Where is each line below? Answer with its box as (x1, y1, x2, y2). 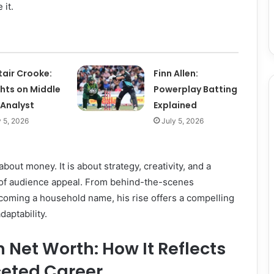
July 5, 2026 (161, 116, 204, 125)
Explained (154, 99, 198, 111)
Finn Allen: (154, 67, 199, 80)
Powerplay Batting (154, 83, 238, 95)
